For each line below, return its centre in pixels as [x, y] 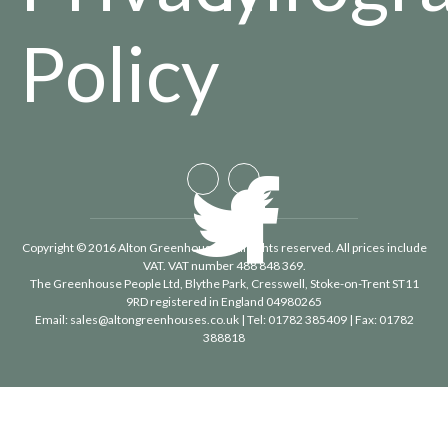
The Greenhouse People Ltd [104, 283]
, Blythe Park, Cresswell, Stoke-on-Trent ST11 [299, 283]
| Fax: [362, 319]
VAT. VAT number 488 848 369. [224, 265]
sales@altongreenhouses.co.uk [154, 319]
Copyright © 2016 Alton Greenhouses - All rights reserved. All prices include [224, 247]
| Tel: [253, 319]
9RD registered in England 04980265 [224, 301]
